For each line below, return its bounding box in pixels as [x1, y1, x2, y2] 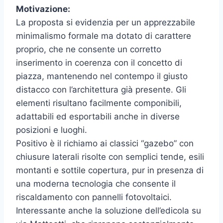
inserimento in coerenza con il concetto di [16, 58, 182, 68]
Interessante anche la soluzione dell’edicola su [16, 206, 201, 216]
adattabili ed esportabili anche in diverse [16, 111, 180, 122]
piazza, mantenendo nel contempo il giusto [16, 71, 188, 82]
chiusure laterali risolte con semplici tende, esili [16, 152, 204, 162]
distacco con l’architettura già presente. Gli [16, 85, 186, 95]
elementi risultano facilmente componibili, [16, 98, 182, 109]
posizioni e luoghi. [16, 125, 87, 135]
